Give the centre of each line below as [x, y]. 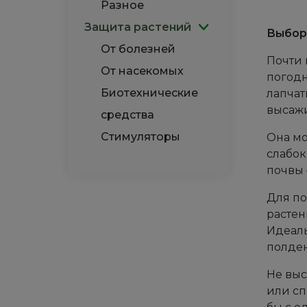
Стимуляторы [140, 137]
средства [127, 115]
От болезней [138, 49]
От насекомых [142, 71]
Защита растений [138, 27]
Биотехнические [149, 93]
